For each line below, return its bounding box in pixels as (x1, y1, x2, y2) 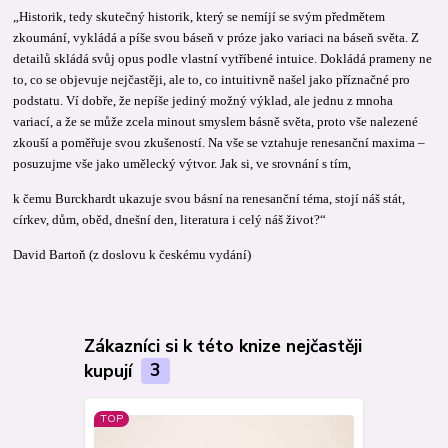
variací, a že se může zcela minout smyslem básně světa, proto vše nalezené (13, 113, 419, 129)
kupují (83, 358, 137, 383)
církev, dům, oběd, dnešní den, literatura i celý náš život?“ (13, 211, 327, 227)
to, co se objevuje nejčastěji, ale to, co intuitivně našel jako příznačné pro (13, 71, 411, 87)
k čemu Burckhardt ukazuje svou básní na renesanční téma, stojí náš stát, (13, 190, 406, 206)
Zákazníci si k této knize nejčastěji (83, 333, 362, 358)
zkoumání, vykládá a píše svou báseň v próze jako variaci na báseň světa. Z (13, 29, 420, 45)
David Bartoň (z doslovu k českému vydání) (13, 246, 252, 262)
